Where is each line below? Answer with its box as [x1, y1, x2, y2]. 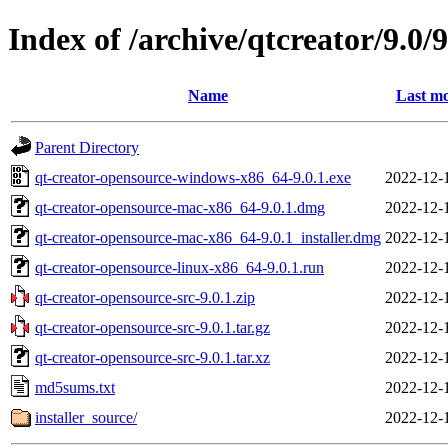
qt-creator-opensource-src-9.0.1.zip [35, 288, 255, 306]
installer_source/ [35, 408, 137, 426]
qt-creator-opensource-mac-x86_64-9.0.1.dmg [35, 198, 325, 216]
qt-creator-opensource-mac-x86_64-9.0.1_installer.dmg [35, 228, 381, 246]
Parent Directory [35, 138, 139, 156]
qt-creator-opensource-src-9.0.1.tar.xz [35, 348, 270, 366]
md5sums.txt [35, 378, 115, 396]
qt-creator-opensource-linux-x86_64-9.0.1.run [35, 258, 324, 276]
